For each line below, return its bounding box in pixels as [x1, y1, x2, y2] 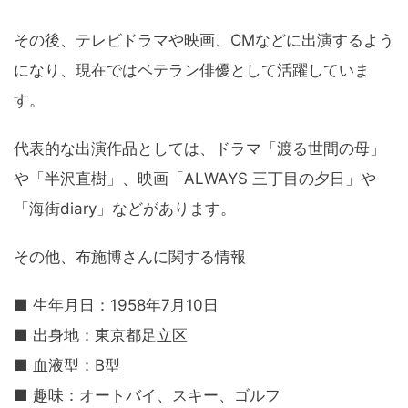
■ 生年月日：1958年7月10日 [14, 296, 219, 315]
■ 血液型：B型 [14, 356, 120, 375]
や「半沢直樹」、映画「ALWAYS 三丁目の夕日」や [14, 169, 376, 189]
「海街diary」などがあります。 [14, 199, 236, 219]
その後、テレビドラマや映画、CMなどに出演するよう [14, 31, 394, 50]
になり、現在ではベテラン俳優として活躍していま [14, 61, 370, 80]
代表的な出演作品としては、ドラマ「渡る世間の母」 [14, 139, 385, 158]
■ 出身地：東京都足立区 [14, 326, 188, 345]
